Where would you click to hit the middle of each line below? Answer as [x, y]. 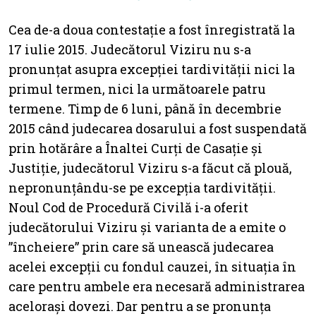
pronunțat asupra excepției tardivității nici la [152, 69]
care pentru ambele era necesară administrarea [157, 286]
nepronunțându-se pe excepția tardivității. [142, 187]
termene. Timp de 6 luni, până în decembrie [145, 108]
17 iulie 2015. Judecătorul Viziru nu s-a [130, 49]
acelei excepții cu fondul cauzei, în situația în [152, 266]
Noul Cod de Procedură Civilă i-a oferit [128, 207]
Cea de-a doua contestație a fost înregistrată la [152, 29]
